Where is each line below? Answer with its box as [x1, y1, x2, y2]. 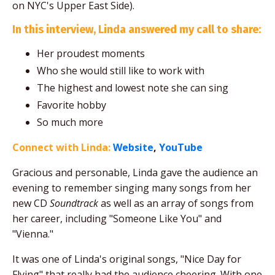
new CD [12, 196, 50, 211]
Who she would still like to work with [37, 63, 204, 77]
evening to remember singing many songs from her [12, 181, 251, 195]
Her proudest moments [37, 46, 145, 60]
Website [113, 141, 153, 155]
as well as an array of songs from [98, 196, 254, 211]
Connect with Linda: [12, 141, 110, 155]
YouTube [159, 141, 203, 155]
